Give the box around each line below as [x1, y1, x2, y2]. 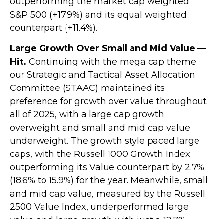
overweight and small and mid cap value [10, 122, 190, 133]
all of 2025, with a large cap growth [10, 109, 164, 120]
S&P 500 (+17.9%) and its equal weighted [10, 9, 187, 20]
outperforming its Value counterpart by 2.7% [10, 162, 204, 173]
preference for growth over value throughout [10, 96, 207, 107]
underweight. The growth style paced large [10, 135, 199, 146]
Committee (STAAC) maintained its [10, 83, 165, 93]
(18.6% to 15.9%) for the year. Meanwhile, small [10, 175, 208, 186]
